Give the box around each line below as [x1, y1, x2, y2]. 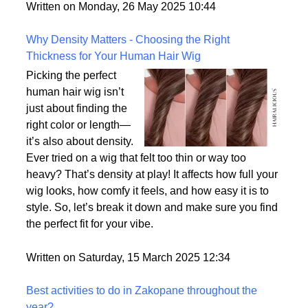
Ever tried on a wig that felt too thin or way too [26, 197, 246, 210]
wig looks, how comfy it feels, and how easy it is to [26, 230, 269, 243]
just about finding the [26, 148, 127, 160]
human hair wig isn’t [26, 131, 124, 144]
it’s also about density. [26, 181, 133, 193]
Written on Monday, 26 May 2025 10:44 [26, 46, 216, 58]
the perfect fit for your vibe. [26, 263, 153, 276]
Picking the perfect [26, 115, 116, 127]
